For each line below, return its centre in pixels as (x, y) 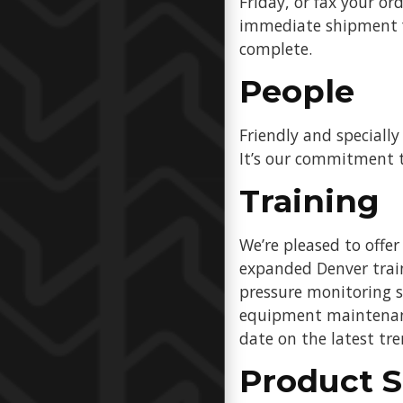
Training (309, 201)
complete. (276, 49)
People (297, 91)
